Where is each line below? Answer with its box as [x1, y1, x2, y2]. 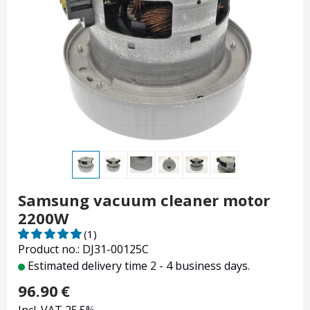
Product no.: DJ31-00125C [18, 241, 149, 257]
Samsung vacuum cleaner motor [18, 190, 270, 211]
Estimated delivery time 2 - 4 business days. [25, 258, 250, 274]
